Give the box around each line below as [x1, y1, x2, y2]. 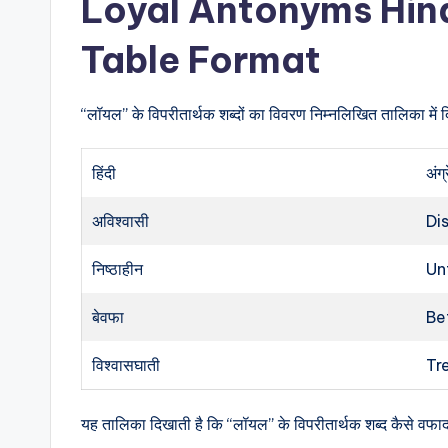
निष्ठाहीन [92, 259, 144, 279]
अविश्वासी [92, 211, 150, 231]
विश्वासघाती [92, 355, 161, 375]
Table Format [81, 37, 321, 83]
